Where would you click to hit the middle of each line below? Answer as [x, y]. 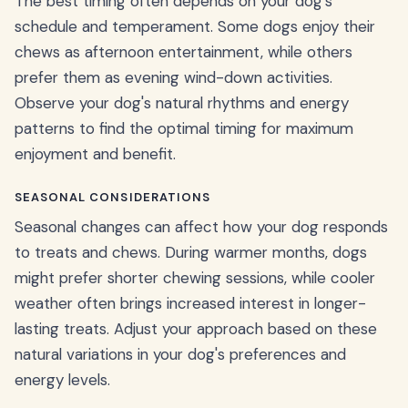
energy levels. [62, 380]
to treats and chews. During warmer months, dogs [191, 253]
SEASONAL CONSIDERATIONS [112, 198]
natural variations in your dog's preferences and [180, 355]
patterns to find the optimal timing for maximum [184, 129]
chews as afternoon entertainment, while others [184, 52]
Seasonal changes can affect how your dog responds [201, 227]
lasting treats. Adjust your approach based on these [196, 329]
